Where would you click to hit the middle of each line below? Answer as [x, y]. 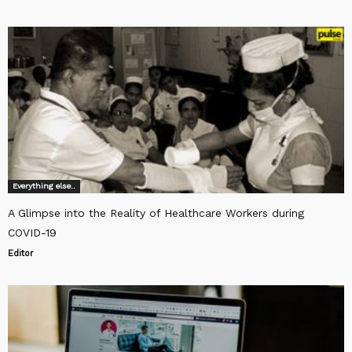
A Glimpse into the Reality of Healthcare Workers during [156, 213]
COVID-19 [32, 232]
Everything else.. [44, 185]
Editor [21, 253]
